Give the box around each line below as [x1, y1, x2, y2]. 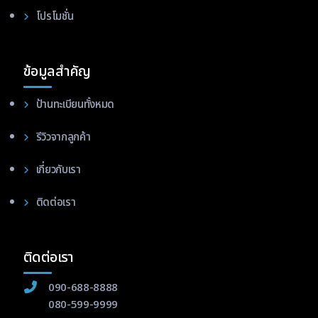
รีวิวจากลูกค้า [35, 128, 91, 146]
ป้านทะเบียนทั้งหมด [35, 96, 114, 113]
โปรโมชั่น [35, 8, 74, 25]
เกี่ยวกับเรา [35, 161, 81, 178]
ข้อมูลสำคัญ [23, 60, 91, 82]
